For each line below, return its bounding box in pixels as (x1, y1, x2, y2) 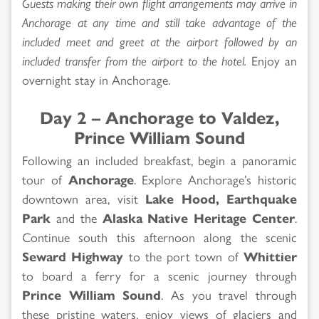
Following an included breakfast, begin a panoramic (22, 150, 297, 169)
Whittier (244, 246, 298, 265)
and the (51, 208, 103, 226)
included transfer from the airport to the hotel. (22, 51, 247, 69)
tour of (22, 169, 68, 188)
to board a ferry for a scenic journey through (22, 266, 297, 284)
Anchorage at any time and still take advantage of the (22, 12, 297, 31)
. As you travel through (161, 285, 298, 303)
